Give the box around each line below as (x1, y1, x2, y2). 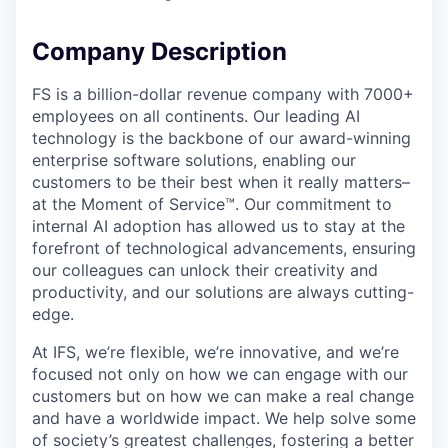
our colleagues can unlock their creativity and (32, 259, 378, 280)
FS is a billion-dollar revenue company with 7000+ (32, 83, 414, 104)
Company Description (32, 37, 287, 66)
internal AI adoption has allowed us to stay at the (32, 215, 405, 236)
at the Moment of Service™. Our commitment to (32, 193, 392, 214)
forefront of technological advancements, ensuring (32, 237, 416, 258)
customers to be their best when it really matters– (32, 171, 410, 192)
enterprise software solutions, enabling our (32, 149, 356, 170)
